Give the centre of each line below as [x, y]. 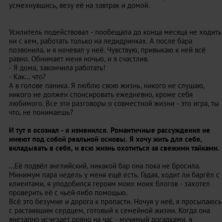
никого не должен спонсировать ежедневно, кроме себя [101, 94]
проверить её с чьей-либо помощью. [68, 193]
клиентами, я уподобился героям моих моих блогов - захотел [110, 184]
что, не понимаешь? [41, 112]
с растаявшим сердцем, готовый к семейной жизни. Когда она [110, 210]
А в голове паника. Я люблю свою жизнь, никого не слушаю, [107, 85]
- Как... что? [28, 77]
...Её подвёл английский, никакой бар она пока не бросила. [105, 166]
